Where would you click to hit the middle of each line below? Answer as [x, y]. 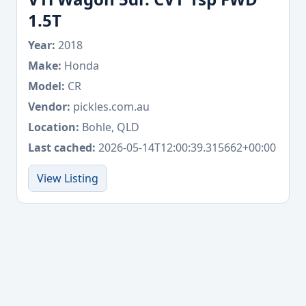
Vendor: [49, 106]
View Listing [68, 178]
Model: [46, 86]
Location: [54, 127]
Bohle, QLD [109, 127]
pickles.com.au [110, 106]
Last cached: [62, 147]
